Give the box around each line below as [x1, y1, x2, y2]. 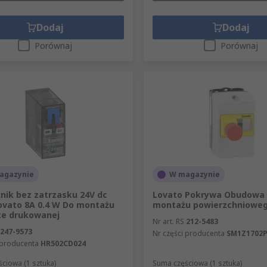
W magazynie [169, 169, 220, 180]
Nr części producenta [152, 228, 225, 239]
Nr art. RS [152, 216, 184, 227]
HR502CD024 [41, 238, 86, 249]
